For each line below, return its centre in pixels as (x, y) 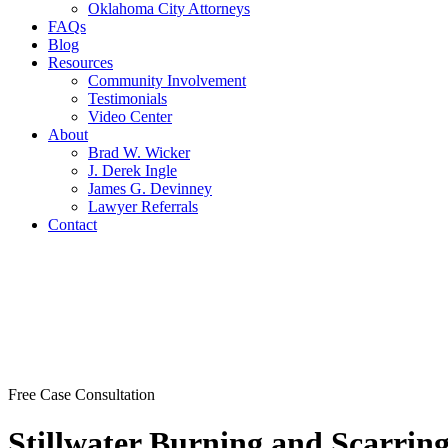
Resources (80, 62)
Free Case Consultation (81, 394)
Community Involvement (167, 80)
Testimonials (127, 98)
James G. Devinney (150, 188)
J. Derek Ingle (132, 170)
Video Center (130, 116)
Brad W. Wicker (139, 152)
